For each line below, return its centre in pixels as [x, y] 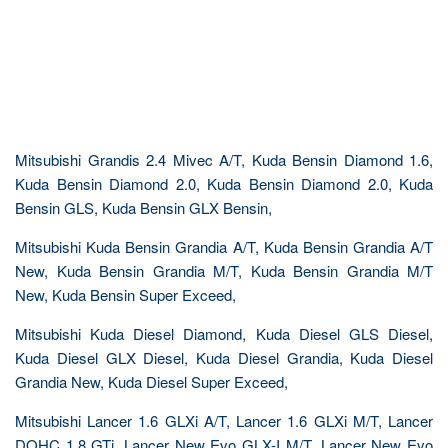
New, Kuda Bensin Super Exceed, [125, 294]
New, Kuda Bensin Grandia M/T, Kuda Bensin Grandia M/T [224, 270]
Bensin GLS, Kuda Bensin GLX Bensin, [143, 207]
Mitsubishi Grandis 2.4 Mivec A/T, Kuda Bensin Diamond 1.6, [224, 159]
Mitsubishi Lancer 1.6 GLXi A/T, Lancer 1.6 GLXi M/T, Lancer [224, 420]
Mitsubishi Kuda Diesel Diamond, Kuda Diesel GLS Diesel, [224, 333]
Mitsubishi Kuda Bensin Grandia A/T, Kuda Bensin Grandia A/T [224, 246]
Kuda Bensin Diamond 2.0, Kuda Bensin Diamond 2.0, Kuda [224, 183]
